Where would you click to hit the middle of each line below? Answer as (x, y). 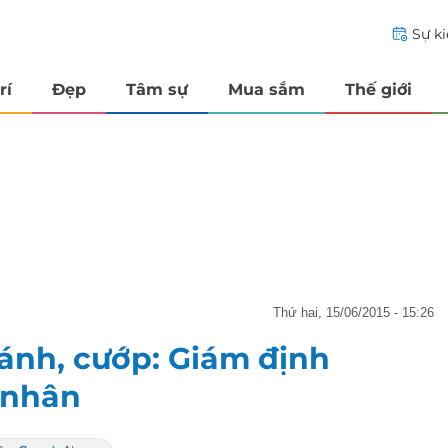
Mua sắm (266, 89)
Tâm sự (157, 89)
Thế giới (378, 89)
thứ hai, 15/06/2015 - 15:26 (357, 312)
